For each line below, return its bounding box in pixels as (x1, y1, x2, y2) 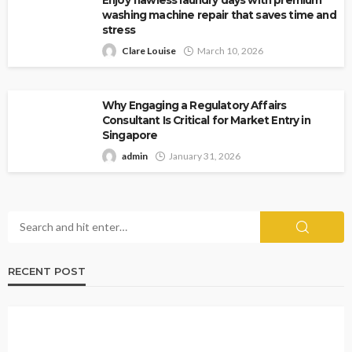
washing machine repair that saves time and (102, 8, 336, 21)
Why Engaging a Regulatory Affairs (102, 98, 287, 112)
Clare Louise (122, 44, 176, 57)
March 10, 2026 (197, 44, 263, 57)
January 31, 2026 (169, 149, 240, 162)
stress (102, 23, 135, 36)
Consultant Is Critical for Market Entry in (102, 113, 310, 126)
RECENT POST (8, 264, 86, 277)
